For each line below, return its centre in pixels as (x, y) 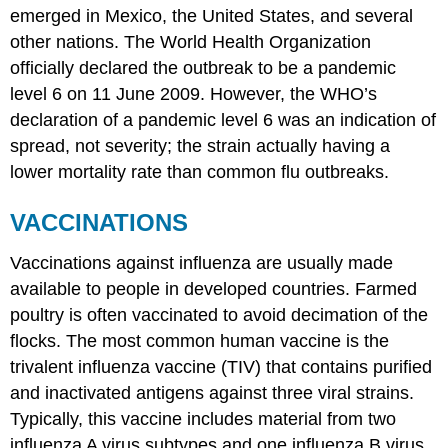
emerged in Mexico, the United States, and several (212, 15)
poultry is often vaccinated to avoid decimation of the (219, 314)
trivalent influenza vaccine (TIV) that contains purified (221, 366)
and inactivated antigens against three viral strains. (212, 392)
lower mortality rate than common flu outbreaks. (200, 171)
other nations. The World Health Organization (191, 41)
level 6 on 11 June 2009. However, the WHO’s (194, 93)
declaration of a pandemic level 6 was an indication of (223, 119)
